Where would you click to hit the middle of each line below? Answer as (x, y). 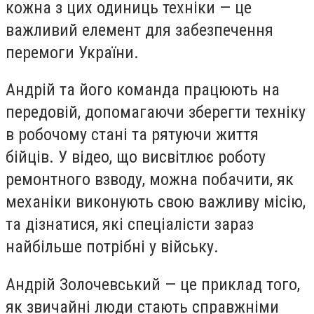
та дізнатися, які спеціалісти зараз (130, 225)
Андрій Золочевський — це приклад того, (153, 284)
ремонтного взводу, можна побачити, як (150, 180)
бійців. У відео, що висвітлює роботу (136, 157)
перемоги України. (72, 52)
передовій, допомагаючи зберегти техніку (156, 112)
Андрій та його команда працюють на (143, 90)
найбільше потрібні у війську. (112, 247)
